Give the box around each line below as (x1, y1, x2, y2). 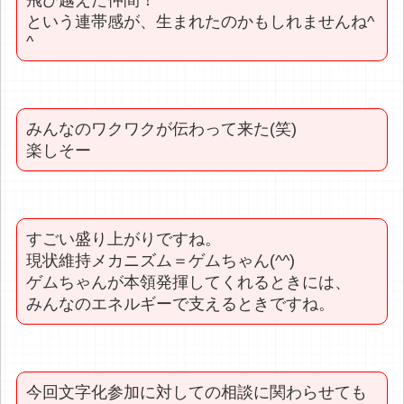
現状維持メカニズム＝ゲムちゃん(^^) (26, 251, 296, 270)
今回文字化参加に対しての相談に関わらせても (26, 382, 368, 401)
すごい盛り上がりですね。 (26, 229, 222, 248)
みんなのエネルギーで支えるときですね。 (26, 294, 335, 313)
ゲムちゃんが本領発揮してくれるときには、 (26, 272, 352, 291)
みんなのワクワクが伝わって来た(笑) (26, 119, 298, 138)
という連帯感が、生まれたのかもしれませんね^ (26, 12, 375, 31)
